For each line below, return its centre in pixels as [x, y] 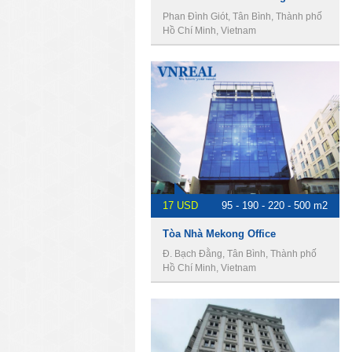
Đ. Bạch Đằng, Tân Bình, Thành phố [240, 254]
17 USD [180, 205]
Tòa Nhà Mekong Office [219, 234]
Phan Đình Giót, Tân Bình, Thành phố [242, 16]
